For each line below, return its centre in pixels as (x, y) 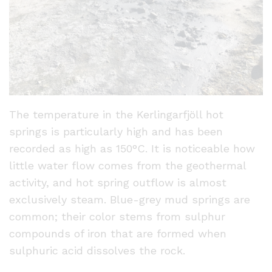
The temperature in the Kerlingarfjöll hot (116, 115)
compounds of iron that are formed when (118, 234)
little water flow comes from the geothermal (127, 166)
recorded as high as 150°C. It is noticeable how (132, 149)
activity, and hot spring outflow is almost (118, 183)
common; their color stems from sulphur (117, 217)
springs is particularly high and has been (116, 132)
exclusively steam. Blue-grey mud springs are (130, 200)
